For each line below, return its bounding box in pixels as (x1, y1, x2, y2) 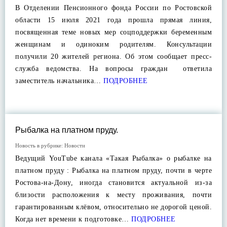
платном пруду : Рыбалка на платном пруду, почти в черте (15, 167, 212, 174)
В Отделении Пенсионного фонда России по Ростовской (15, 4, 212, 12)
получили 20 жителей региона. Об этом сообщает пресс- (15, 53, 212, 60)
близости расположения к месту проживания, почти (15, 191, 212, 199)
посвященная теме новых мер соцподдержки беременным (15, 28, 212, 36)
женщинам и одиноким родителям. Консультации (15, 41, 212, 48)
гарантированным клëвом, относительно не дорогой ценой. (15, 203, 212, 211)
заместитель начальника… (15, 77, 101, 85)
